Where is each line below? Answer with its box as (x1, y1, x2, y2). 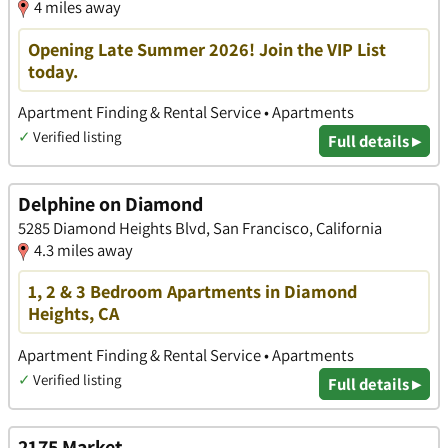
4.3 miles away (34, 239, 133, 262)
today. (28, 58, 78, 83)
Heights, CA (28, 301, 119, 326)
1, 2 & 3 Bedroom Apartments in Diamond (28, 279, 357, 304)
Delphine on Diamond (18, 191, 203, 218)
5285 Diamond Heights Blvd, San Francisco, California (18, 217, 382, 240)
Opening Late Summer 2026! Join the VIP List (28, 36, 386, 61)
